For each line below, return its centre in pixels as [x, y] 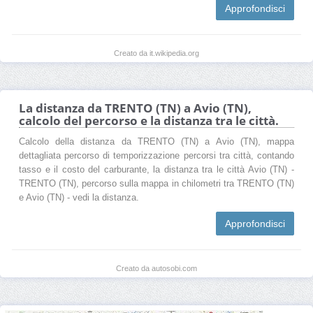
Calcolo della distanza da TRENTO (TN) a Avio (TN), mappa [156, 141]
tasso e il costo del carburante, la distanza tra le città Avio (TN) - [156, 169]
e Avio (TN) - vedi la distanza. [79, 197]
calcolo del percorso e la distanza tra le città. [149, 120]
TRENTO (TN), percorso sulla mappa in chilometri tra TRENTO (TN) [156, 183]
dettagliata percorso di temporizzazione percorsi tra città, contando [156, 155]
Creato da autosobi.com [156, 268]
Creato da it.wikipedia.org [156, 53]
